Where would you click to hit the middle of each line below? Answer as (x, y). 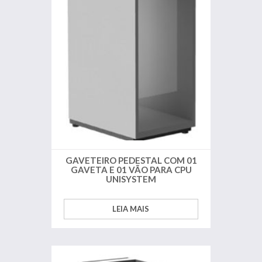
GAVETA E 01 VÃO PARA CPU (131, 169)
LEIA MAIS (131, 208)
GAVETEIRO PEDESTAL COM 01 (131, 160)
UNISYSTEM (131, 179)
